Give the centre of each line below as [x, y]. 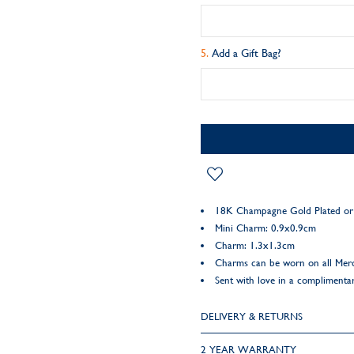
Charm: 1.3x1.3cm [256, 245]
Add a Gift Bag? [246, 53]
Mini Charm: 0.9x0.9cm [267, 228]
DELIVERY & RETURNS [251, 316]
